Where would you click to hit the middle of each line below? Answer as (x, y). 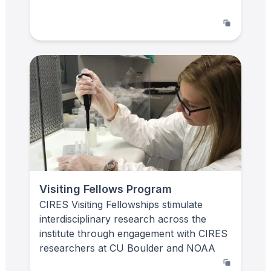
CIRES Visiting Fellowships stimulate (121, 204)
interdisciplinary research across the (123, 219)
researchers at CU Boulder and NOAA (127, 248)
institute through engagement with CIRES (133, 233)
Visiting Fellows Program (106, 189)
